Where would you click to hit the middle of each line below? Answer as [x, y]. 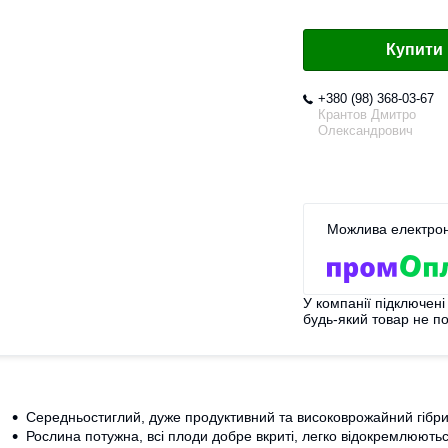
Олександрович [365, 131]
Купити [414, 50]
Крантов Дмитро [367, 115]
